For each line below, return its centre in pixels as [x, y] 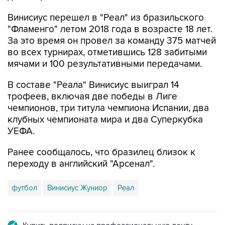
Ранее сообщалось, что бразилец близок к [101, 152]
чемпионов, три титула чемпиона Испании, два [108, 108]
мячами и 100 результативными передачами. [105, 64]
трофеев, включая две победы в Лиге [92, 96]
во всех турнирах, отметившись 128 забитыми [107, 52]
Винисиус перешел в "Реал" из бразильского [106, 18]
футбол [24, 188]
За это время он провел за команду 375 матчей [112, 41]
